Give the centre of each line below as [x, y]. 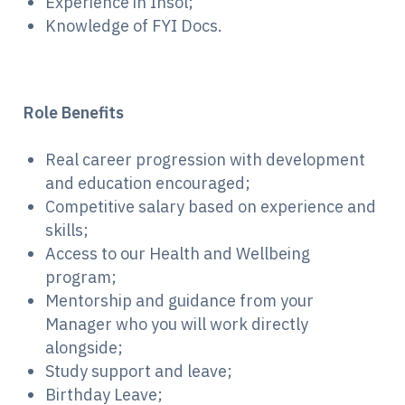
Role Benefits [74, 113]
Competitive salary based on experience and [211, 207]
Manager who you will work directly [177, 325]
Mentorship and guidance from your [179, 301]
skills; [67, 231]
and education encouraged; [148, 184]
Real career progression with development [205, 160]
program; [81, 278]
